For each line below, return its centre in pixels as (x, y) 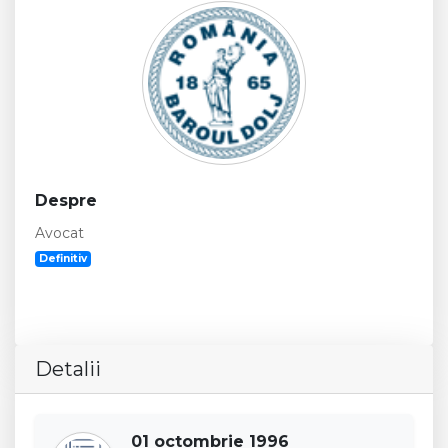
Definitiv (63, 258)
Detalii (68, 369)
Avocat (59, 233)
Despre (66, 200)
